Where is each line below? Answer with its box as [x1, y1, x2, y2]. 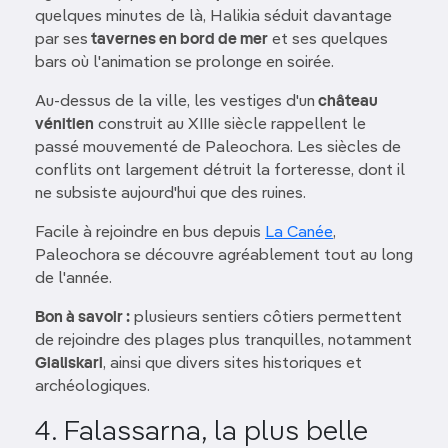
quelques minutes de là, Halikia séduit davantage [35, 8, 392, 25]
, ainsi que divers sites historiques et [103, 355, 362, 372]
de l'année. [35, 270, 112, 287]
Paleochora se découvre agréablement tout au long [35, 247, 413, 264]
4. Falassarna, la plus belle [35, 417, 368, 446]
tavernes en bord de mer [88, 31, 268, 48]
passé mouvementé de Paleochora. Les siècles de [35, 139, 401, 156]
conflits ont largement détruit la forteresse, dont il [35, 162, 405, 179]
